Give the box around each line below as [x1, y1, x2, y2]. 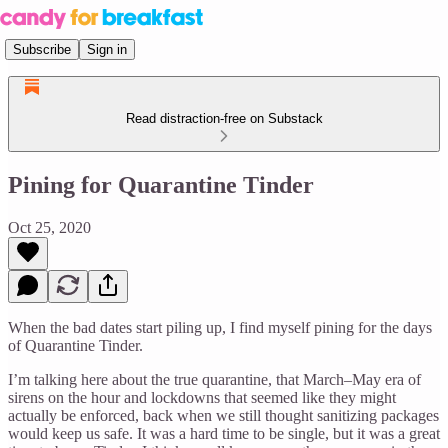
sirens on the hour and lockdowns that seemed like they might [8, 388, 396, 406]
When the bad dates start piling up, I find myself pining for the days [8, 318, 432, 336]
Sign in [87, 41, 127, 57]
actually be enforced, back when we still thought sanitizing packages [8, 406, 439, 424]
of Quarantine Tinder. [8, 336, 143, 354]
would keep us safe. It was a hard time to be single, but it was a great [8, 424, 440, 442]
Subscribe [13, 41, 71, 57]
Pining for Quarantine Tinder [8, 171, 314, 198]
